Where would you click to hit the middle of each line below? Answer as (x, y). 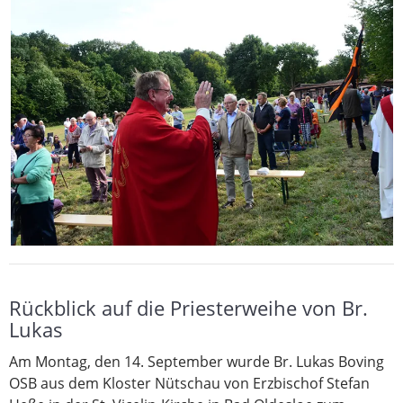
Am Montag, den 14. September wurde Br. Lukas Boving (197, 362)
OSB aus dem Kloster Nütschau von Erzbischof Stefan (189, 384)
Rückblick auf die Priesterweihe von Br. (188, 308)
